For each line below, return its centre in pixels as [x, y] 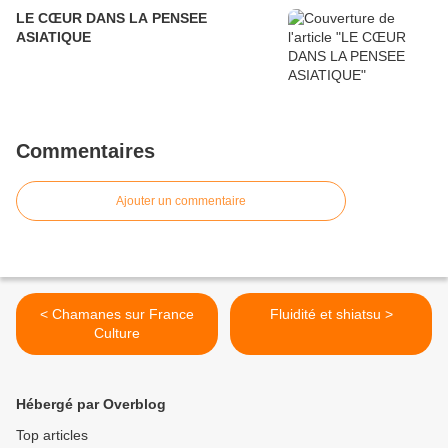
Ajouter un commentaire [181, 201]
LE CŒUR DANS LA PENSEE [111, 18]
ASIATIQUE [53, 37]
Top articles [52, 435]
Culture [117, 333]
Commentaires [85, 151]
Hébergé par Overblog [91, 404]
